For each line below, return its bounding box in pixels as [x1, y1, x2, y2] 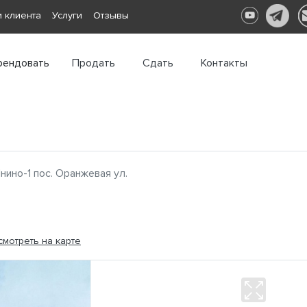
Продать [72, 56, 115, 71]
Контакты [201, 56, 247, 71]
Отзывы [93, 10, 129, 21]
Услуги [52, 10, 82, 21]
